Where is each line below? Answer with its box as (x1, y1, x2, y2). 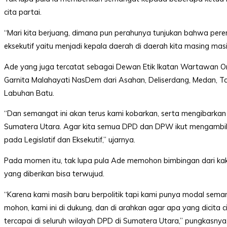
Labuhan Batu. (4, 88, 54, 98)
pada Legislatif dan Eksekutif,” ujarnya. (4, 135, 135, 145)
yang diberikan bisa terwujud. (4, 169, 104, 179)
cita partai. (4, 7, 42, 17)
